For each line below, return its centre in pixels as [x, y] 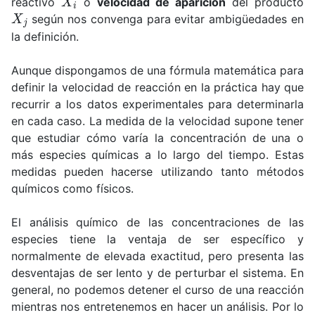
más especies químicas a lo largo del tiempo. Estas [157, 154]
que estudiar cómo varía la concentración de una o [157, 137]
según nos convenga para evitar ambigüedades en [166, 19]
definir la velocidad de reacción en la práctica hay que [157, 87]
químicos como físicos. [72, 188]
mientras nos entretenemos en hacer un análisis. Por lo [157, 306]
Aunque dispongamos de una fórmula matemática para [157, 70]
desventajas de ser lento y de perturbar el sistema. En [157, 272]
